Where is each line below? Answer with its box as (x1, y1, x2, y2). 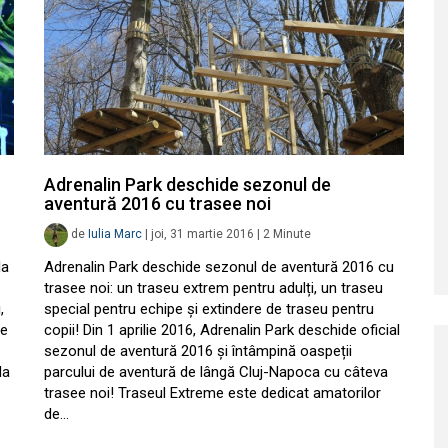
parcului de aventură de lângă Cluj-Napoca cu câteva (44, 363, 388, 381)
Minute (273, 227, 311, 242)
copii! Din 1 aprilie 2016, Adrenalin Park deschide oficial (44, 321, 400, 339)
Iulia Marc (88, 227, 142, 242)
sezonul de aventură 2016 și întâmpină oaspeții (44, 342, 352, 360)
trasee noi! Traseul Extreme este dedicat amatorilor (44, 384, 381, 402)
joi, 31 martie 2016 (151, 227, 254, 242)
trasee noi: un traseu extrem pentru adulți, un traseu (44, 279, 383, 297)
